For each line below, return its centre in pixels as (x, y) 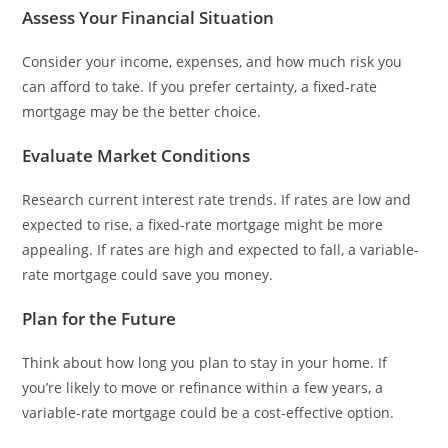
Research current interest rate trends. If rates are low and (217, 199)
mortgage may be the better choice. (142, 111)
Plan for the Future (99, 318)
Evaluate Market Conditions (136, 155)
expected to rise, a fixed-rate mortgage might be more (203, 224)
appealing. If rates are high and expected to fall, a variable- (221, 249)
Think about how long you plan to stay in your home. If (205, 362)
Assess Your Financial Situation (148, 17)
